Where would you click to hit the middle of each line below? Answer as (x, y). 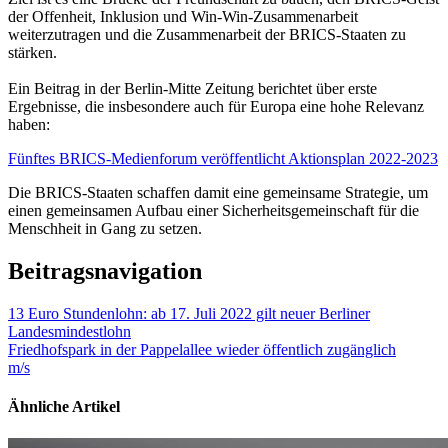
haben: (29, 125)
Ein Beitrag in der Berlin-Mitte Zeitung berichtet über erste (192, 89)
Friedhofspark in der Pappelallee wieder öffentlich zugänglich (202, 350)
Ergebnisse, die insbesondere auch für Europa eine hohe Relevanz (216, 107)
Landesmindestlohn (69, 332)
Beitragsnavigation (105, 271)
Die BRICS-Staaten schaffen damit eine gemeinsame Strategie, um (218, 193)
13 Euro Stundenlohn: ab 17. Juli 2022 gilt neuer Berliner (189, 314)
